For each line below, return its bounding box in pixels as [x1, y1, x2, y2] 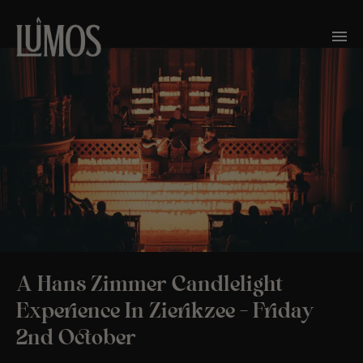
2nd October [16, 327, 136, 350]
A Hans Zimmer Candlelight [16, 273, 283, 297]
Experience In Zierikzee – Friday [16, 300, 314, 323]
